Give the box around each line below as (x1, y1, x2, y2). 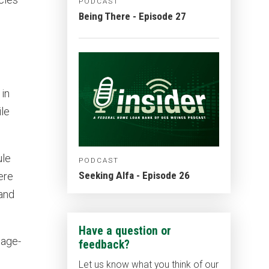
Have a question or (78, 223, 171, 238)
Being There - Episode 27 (78, 10, 186, 23)
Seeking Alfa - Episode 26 (78, 169, 190, 181)
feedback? (78, 237, 130, 252)
